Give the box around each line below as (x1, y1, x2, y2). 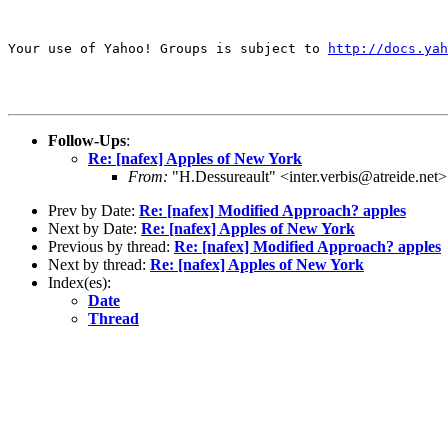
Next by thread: (48, 255, 150, 273)
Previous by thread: (48, 237, 174, 255)
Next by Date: (48, 219, 141, 237)
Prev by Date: (48, 201, 139, 219)
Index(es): (48, 273, 111, 291)
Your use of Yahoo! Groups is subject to (8, 40, 328, 56)
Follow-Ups (48, 131, 126, 149)
